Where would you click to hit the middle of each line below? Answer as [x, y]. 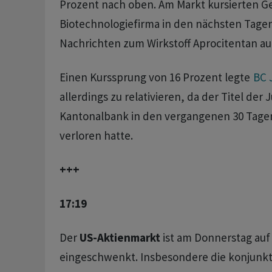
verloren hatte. [97, 136]
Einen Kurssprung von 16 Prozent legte [156, 77]
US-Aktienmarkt [120, 238]
